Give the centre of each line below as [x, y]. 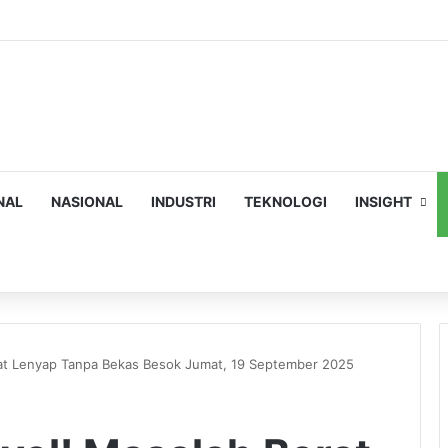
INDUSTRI [183, 201]
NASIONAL [87, 201]
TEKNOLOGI [285, 201]
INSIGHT [383, 201]
